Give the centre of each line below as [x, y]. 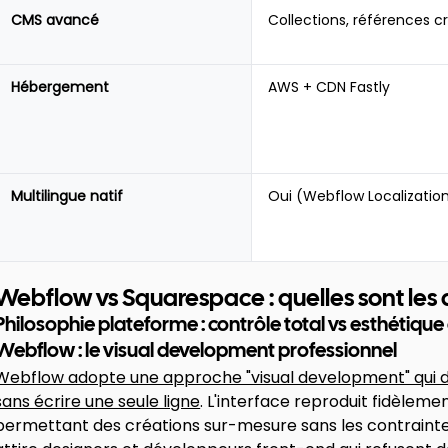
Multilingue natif [67, 196]
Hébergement [60, 87]
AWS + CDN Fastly [329, 87]
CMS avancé [55, 20]
